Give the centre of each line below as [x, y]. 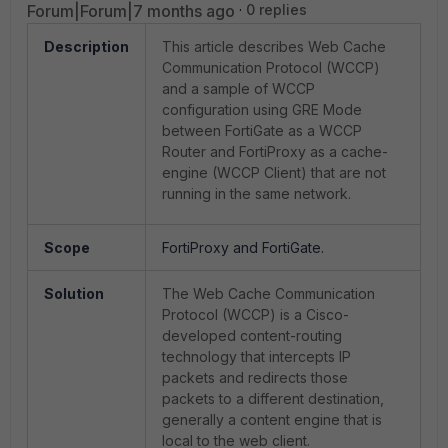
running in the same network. [256, 193]
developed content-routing [252, 335]
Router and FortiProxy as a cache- [275, 151]
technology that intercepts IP [256, 356]
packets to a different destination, [273, 398]
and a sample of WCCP [238, 88]
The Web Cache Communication [268, 293]
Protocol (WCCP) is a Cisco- [255, 314]
